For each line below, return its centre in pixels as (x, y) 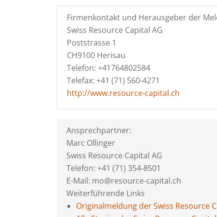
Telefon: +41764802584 (108, 68)
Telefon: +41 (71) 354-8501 (114, 168)
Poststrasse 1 (92, 43)
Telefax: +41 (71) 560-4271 (113, 80)
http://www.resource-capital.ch (123, 93)
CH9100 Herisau (96, 55)
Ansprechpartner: (99, 130)
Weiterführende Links (106, 193)
